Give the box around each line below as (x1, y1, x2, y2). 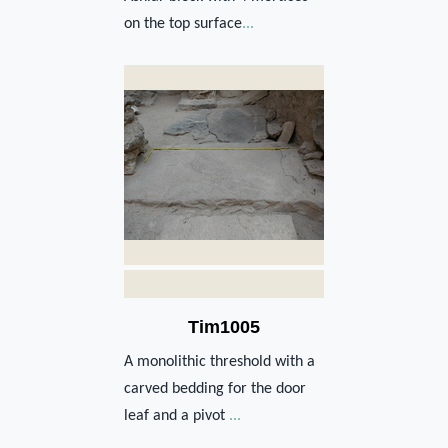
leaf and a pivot (124, 407, 229, 424)
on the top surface (124, 15, 242, 32)
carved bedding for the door (124, 380, 306, 397)
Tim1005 (188, 316, 260, 337)
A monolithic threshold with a (124, 353, 315, 370)
